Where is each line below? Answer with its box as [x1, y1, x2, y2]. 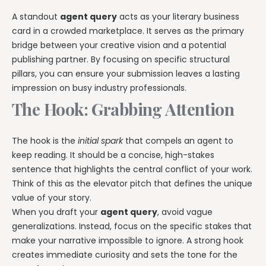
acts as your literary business [117, 10, 239, 23]
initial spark [78, 135, 123, 147]
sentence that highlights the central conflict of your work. [12, 163, 252, 176]
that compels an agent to [123, 135, 233, 147]
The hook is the [12, 135, 78, 147]
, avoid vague [157, 206, 213, 218]
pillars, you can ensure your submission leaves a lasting [12, 67, 240, 80]
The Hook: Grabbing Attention [12, 97, 235, 120]
